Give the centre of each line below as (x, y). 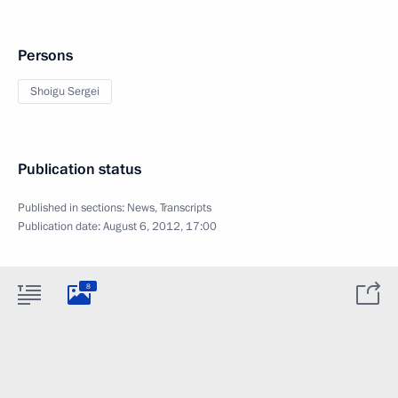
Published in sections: (72, 208)
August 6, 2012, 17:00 (160, 227)
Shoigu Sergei (65, 92)
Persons (45, 56)
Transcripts (186, 208)
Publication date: (60, 227)
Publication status (80, 169)
